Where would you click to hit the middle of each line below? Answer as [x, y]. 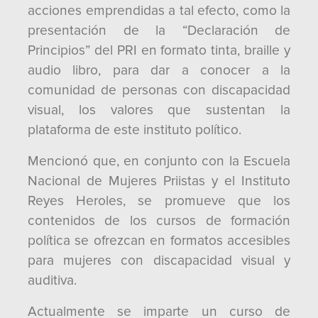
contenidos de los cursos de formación [159, 221]
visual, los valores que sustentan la [159, 110]
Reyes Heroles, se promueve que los [159, 201]
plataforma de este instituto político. [135, 130]
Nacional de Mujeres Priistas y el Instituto [159, 181]
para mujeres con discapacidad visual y [159, 261]
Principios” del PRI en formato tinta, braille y [159, 50]
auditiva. [52, 280]
